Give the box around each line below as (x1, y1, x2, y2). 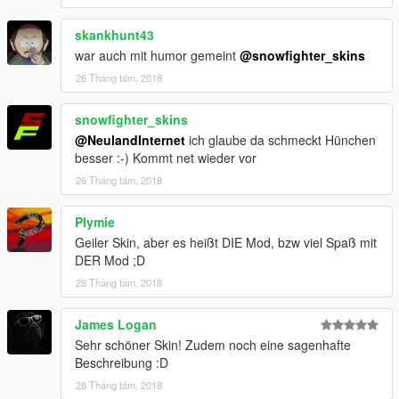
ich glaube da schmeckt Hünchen (185, 131, 376, 150)
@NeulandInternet (75, 131, 185, 150)
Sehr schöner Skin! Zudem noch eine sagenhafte (75, 336, 351, 354)
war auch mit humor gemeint (75, 46, 240, 65)
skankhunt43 (75, 26, 154, 45)
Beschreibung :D (75, 354, 168, 372)
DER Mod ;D (75, 251, 145, 270)
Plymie (75, 213, 115, 232)
